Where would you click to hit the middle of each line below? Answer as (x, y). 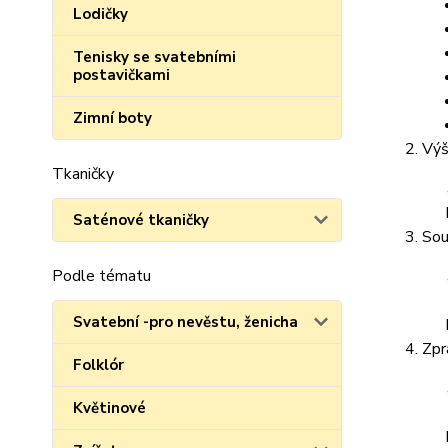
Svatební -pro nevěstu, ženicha (185, 322)
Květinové (109, 408)
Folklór (98, 365)
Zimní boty (112, 118)
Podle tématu (101, 276)
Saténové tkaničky (141, 220)
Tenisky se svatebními (154, 57)
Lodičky (100, 14)
